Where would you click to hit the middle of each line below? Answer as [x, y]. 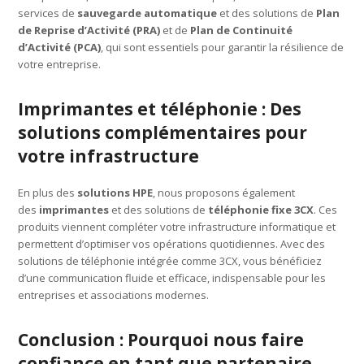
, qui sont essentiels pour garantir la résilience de [223, 47]
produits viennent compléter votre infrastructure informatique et [177, 226]
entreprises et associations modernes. [114, 295]
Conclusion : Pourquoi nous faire [161, 339]
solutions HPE [115, 192]
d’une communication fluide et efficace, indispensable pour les [172, 277]
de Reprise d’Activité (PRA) [89, 30]
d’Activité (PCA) [60, 47]
